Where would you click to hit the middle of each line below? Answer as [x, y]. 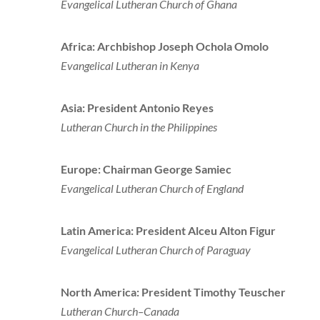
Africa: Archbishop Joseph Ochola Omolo [164, 46]
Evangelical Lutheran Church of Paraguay [155, 250]
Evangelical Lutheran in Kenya [130, 66]
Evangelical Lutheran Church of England [152, 189]
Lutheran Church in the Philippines [139, 127]
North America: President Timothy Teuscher [173, 292]
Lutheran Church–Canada [120, 311]
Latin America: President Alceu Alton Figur [168, 231]
